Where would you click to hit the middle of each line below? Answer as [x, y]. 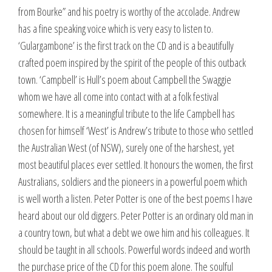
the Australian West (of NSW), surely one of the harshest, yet [126, 148]
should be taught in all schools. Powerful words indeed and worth [134, 250]
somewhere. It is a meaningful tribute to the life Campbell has [127, 114]
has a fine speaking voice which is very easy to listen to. [116, 29]
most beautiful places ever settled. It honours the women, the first [136, 165]
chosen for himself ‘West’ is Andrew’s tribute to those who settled [136, 131]
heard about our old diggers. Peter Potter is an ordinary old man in [136, 216]
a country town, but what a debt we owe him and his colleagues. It [134, 233]
